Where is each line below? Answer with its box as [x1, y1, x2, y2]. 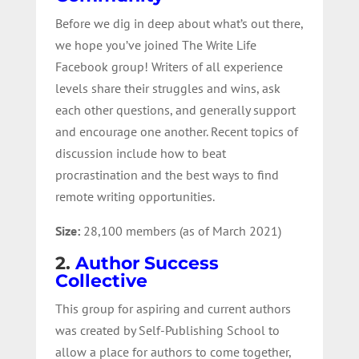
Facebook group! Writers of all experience [54, 58, 283, 75]
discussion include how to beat [54, 144, 226, 161]
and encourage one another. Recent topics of [54, 123, 298, 139]
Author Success [75, 252, 219, 274]
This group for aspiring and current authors [54, 300, 291, 317]
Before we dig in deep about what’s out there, [54, 14, 303, 31]
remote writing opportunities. [54, 188, 215, 204]
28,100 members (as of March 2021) [79, 222, 281, 239]
